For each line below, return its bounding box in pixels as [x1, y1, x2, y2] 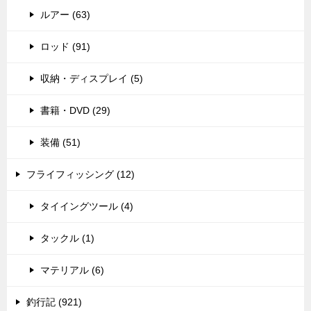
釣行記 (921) [26, 296, 82, 308]
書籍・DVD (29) [40, 104, 110, 116]
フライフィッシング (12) [26, 168, 135, 180]
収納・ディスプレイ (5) [40, 72, 143, 84]
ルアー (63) [40, 8, 90, 20]
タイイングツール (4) [40, 200, 133, 212]
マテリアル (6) [40, 264, 104, 276]
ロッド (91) [40, 40, 90, 52]
